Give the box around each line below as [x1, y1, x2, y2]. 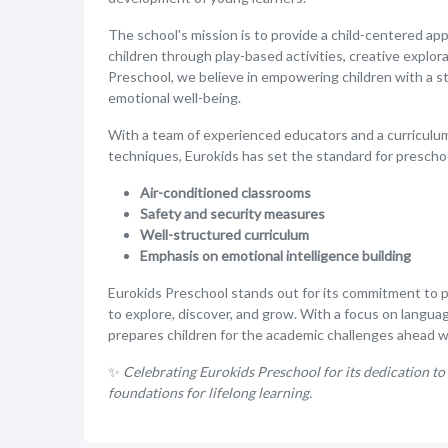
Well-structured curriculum [140, 226, 309, 243]
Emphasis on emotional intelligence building [140, 247, 411, 264]
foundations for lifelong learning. [108, 384, 312, 401]
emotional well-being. [108, 89, 241, 106]
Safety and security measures [140, 205, 325, 222]
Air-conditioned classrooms [140, 184, 311, 201]
